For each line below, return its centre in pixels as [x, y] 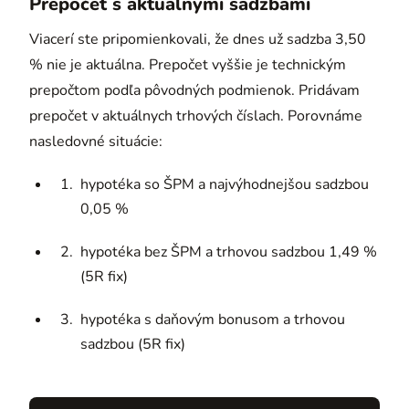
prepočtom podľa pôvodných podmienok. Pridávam [194, 90]
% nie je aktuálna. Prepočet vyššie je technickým [188, 64]
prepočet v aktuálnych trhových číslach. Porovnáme [196, 115]
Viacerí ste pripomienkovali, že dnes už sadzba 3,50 [198, 39]
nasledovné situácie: [96, 141]
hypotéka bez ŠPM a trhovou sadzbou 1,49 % [229, 252]
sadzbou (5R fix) [133, 344]
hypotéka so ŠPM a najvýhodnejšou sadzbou [225, 184]
